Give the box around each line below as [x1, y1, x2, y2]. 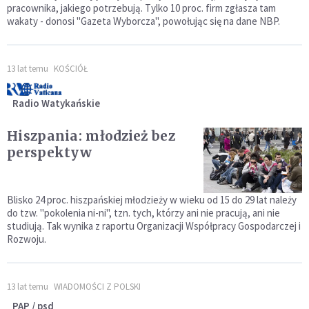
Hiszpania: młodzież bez [7, 127, 175, 144]
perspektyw [7, 143, 92, 161]
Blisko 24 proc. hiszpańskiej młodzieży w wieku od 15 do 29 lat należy [7, 193, 297, 207]
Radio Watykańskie [12, 96, 100, 110]
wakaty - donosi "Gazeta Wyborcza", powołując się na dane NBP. [7, 14, 280, 28]
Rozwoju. [7, 232, 46, 246]
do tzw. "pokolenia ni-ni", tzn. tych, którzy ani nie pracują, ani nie [7, 206, 280, 220]
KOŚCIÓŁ [54, 62, 88, 74]
